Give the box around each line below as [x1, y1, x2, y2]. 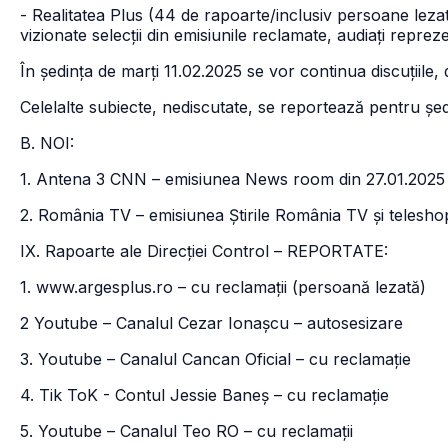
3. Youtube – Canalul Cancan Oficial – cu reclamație [20, 349, 411, 369]
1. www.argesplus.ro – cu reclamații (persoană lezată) [20, 277, 426, 297]
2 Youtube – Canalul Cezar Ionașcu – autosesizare [20, 313, 403, 333]
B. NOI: [20, 133, 74, 153]
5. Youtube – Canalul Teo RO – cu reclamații [20, 421, 353, 441]
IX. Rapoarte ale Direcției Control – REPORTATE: [20, 241, 388, 261]
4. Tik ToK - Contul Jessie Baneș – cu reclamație [20, 385, 389, 405]
